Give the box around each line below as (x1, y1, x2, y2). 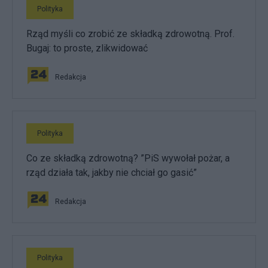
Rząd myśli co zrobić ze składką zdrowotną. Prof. (26, 28, 234, 39)
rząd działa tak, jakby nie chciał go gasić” (26, 166, 197, 178)
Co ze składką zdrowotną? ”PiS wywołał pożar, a (26, 152, 230, 164)
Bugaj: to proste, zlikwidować (26, 42, 148, 54)
